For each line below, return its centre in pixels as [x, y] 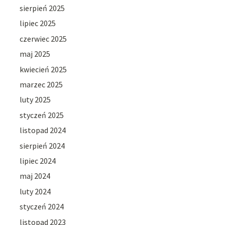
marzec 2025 [41, 84]
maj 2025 [35, 54]
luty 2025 [35, 100]
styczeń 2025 [42, 115]
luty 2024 [35, 191]
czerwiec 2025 [43, 38]
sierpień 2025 [42, 8]
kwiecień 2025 [43, 69]
